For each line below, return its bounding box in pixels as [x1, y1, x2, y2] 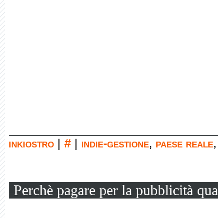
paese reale [156, 137, 213, 150]
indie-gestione [81, 137, 149, 150]
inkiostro [9, 137, 54, 150]
